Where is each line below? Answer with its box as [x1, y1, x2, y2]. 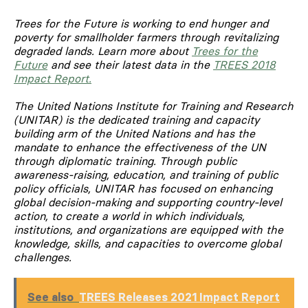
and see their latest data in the [47, 57, 213, 71]
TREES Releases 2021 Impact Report [79, 289, 280, 304]
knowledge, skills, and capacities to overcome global [14, 236, 281, 250]
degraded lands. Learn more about [14, 43, 192, 58]
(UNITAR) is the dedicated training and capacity [14, 112, 259, 126]
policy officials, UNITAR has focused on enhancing [14, 181, 272, 195]
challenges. [14, 250, 71, 264]
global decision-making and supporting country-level [14, 195, 282, 209]
